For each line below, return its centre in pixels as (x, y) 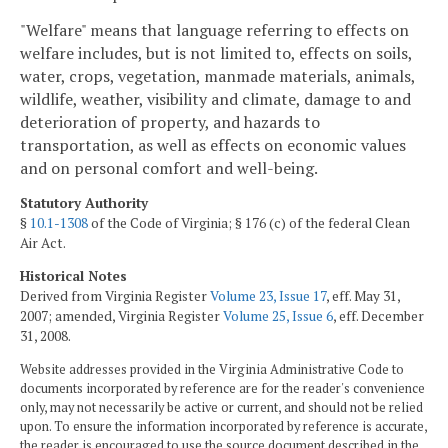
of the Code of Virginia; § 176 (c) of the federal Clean (249, 222)
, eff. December (378, 316)
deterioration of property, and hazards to (170, 121)
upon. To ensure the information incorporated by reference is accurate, (223, 426)
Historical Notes (73, 276)
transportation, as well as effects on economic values (213, 144)
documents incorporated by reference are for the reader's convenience (222, 388)
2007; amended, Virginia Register (121, 316)
